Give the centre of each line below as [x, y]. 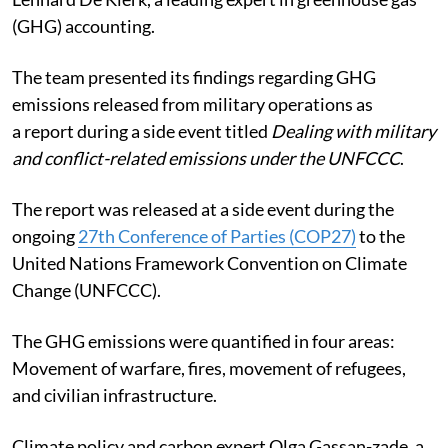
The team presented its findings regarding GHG [194, 76]
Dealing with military [353, 130]
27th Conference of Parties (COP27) [217, 235]
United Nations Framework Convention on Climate [209, 262]
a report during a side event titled [141, 130]
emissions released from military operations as [192, 103]
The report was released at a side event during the [203, 208]
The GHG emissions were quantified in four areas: [203, 340]
